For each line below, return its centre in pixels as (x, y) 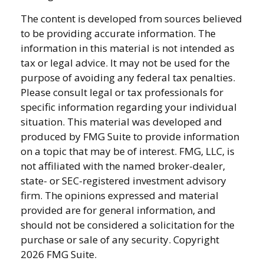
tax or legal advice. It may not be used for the (125, 62)
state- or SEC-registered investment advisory (123, 180)
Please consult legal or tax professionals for (122, 92)
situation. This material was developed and (121, 121)
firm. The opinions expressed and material (120, 195)
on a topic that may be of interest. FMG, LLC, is (128, 151)
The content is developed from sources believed (131, 18)
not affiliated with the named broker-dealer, (123, 166)
